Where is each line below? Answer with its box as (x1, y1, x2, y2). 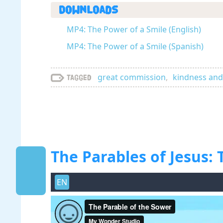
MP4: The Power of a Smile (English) (67, 24, 201, 35)
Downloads (59, 4, 118, 16)
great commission (98, 72, 166, 83)
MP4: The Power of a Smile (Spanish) (67, 41, 204, 52)
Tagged (67, 74, 92, 81)
